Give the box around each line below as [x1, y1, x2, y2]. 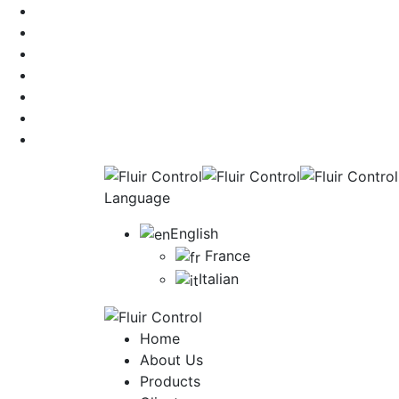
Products [140, 372, 200, 391]
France [205, 247, 250, 265]
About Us [140, 351, 203, 370]
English [170, 224, 218, 242]
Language [104, 188, 170, 207]
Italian [199, 269, 239, 288]
